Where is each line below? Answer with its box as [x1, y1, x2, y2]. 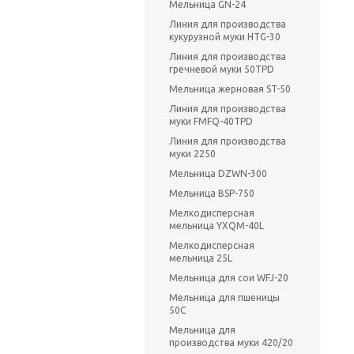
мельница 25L [169, 253, 232, 264]
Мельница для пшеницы [169, 292, 280, 303]
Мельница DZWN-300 [169, 168, 267, 179]
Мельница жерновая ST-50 [169, 84, 291, 95]
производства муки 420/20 [169, 337, 293, 348]
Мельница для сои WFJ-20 [169, 273, 288, 284]
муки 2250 [169, 149, 216, 160]
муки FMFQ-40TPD [169, 116, 253, 127]
